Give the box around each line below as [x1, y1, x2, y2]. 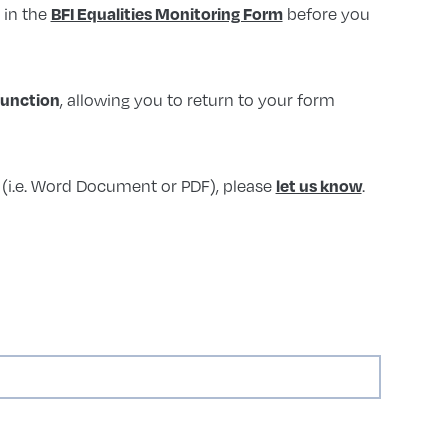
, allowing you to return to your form [59, 87, 335, 111]
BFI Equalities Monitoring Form [50, 2, 283, 24]
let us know [275, 174, 362, 196]
